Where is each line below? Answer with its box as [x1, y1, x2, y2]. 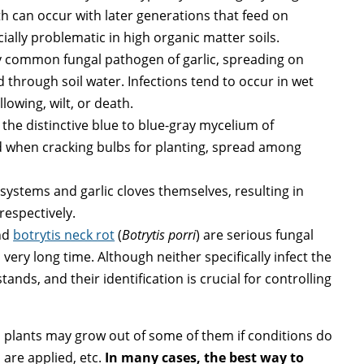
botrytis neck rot [13, 226, 115, 245]
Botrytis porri [122, 226, 197, 245]
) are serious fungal [196, 226, 314, 245]
